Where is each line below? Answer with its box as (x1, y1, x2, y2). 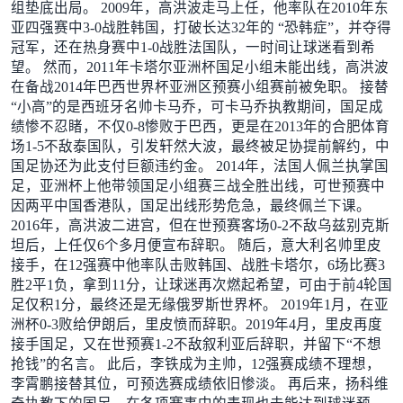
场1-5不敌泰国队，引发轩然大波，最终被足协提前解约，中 (10, 138, 390, 154)
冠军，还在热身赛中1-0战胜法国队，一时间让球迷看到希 (10, 39, 375, 55)
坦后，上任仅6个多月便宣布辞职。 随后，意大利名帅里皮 (10, 237, 381, 253)
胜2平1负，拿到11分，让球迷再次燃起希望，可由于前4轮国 (10, 276, 392, 292)
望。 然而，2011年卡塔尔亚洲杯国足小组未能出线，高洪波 (10, 58, 389, 75)
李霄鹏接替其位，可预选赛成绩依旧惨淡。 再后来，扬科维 (10, 375, 389, 391)
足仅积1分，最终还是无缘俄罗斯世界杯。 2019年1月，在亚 (10, 296, 389, 312)
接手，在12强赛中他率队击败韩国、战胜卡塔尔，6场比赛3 (10, 256, 385, 273)
